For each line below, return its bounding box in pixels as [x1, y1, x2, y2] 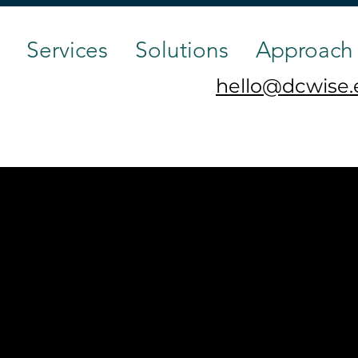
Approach [256, 37, 353, 63]
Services [26, 37, 108, 63]
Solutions [135, 37, 229, 63]
